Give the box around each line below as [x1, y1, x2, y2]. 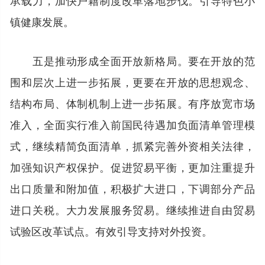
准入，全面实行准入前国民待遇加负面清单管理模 [10, 116, 255, 132]
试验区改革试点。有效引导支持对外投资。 [10, 222, 213, 238]
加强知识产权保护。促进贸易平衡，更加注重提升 [10, 159, 255, 174]
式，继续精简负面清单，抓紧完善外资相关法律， [10, 137, 255, 153]
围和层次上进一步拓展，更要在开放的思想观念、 [10, 73, 255, 89]
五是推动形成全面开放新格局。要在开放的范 [10, 52, 255, 68]
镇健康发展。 [10, 13, 75, 29]
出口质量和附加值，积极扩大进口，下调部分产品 [10, 180, 255, 196]
